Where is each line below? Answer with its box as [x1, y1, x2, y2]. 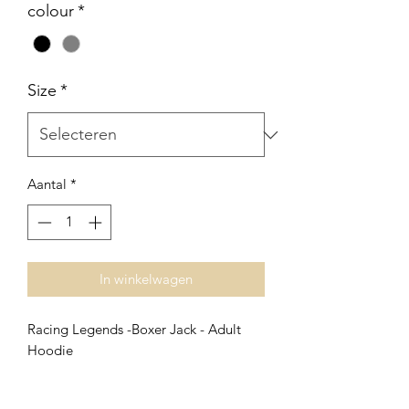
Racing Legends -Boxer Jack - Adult [27, 320, 241, 338]
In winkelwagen [100, 269, 193, 288]
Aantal [27, 175, 67, 194]
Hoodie [27, 341, 73, 359]
